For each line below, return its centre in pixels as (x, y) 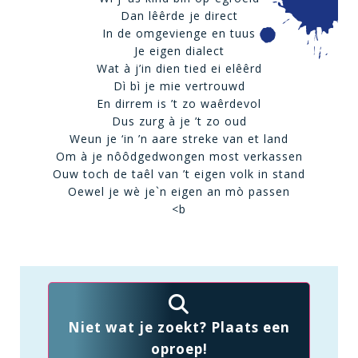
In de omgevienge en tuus (179, 33)
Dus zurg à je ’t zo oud (179, 121)
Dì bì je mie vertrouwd (179, 86)
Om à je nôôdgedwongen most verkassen (179, 156)
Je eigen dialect (179, 51)
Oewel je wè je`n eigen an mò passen (179, 191)
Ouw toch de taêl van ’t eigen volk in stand (179, 174)
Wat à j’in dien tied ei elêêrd (179, 68)
